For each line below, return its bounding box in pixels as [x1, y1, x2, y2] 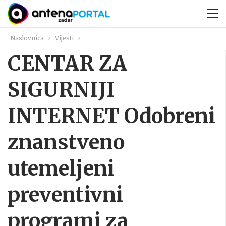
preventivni [8, 182, 123, 207]
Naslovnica [10, 34, 44, 42]
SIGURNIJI [8, 77, 115, 102]
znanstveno [8, 130, 125, 155]
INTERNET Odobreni [8, 103, 215, 129]
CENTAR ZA [8, 51, 127, 76]
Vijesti [55, 34, 74, 42]
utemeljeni [8, 156, 115, 181]
